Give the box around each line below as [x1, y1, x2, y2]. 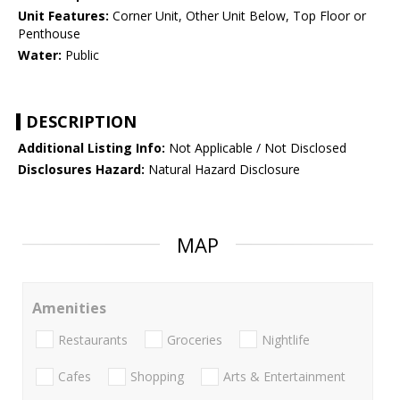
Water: [18, 46, 62, 64]
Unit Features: [18, 7, 109, 25]
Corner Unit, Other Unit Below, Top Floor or [109, 7, 366, 25]
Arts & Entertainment [223, 367, 346, 385]
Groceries [167, 330, 222, 348]
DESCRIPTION [26, 111, 137, 133]
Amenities [32, 298, 106, 319]
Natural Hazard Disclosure [145, 161, 300, 179]
